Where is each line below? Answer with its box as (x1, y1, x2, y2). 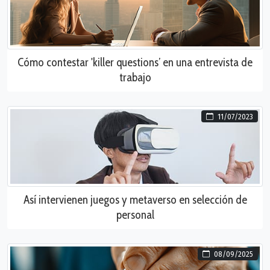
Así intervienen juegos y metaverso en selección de (23, 192, 247, 207)
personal (116, 207, 154, 222)
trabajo (119, 70, 151, 85)
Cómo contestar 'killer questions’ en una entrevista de (17, 55, 253, 70)
